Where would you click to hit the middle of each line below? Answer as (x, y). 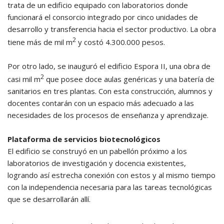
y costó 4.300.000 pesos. (120, 42)
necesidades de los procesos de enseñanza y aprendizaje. (108, 115)
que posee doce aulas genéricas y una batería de (129, 79)
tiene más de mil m (40, 42)
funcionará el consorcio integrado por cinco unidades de (103, 17)
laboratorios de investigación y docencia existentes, (97, 163)
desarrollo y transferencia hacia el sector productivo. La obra (112, 29)
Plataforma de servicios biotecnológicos (84, 139)
